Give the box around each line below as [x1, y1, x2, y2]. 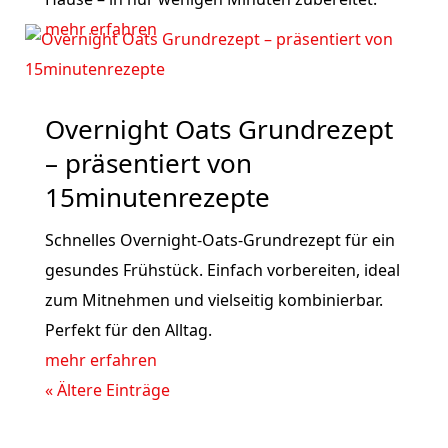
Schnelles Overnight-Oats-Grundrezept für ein [44, 229, 395, 251]
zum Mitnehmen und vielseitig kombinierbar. [44, 289, 383, 311]
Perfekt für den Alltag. [44, 319, 212, 341]
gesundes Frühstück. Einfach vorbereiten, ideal [44, 259, 400, 281]
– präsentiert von [44, 145, 252, 181]
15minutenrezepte [44, 179, 270, 215]
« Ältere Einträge [44, 379, 170, 401]
